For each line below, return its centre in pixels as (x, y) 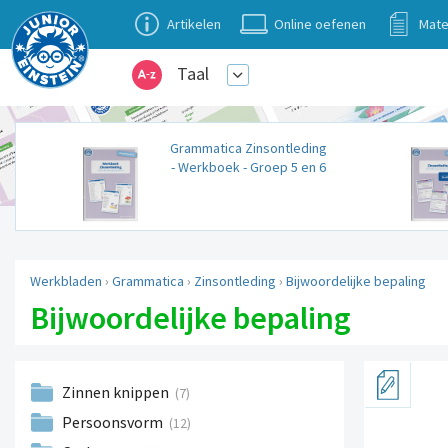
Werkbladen (66, 281)
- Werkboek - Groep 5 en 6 (248, 167)
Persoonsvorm (114, 422)
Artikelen (194, 24)
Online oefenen (320, 24)
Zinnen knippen (117, 392)
